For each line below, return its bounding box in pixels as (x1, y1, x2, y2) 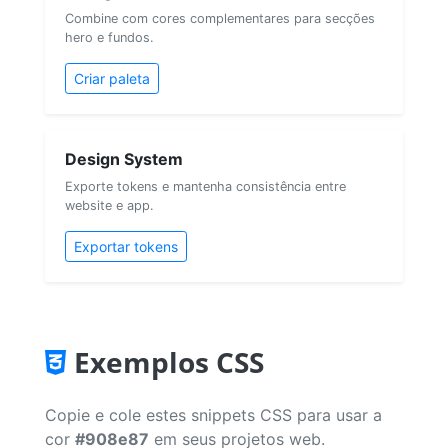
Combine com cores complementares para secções (65, 10, 375, 26)
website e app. (65, 197, 154, 213)
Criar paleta (74, 69, 150, 87)
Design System (65, 148, 183, 169)
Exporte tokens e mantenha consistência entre (65, 178, 346, 194)
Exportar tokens (74, 237, 178, 255)
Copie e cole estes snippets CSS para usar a (45, 404, 382, 425)
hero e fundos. (65, 29, 154, 45)
